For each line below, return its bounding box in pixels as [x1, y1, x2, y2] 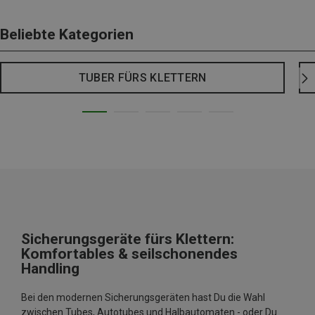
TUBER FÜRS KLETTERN [78, 71, 207, 85]
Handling [21, 260, 79, 278]
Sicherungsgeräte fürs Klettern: [21, 231, 234, 248]
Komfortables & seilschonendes [21, 245, 238, 263]
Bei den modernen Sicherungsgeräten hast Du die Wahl [21, 292, 265, 304]
